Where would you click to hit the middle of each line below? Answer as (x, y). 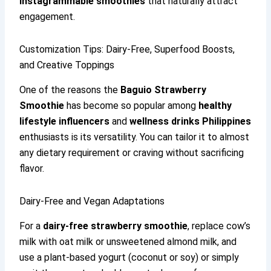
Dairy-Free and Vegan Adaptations (92, 201)
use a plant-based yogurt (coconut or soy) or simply (129, 257)
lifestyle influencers (65, 122)
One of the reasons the (70, 90)
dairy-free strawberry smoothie (116, 226)
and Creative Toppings (67, 65)
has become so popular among (132, 106)
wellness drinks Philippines (191, 122)
